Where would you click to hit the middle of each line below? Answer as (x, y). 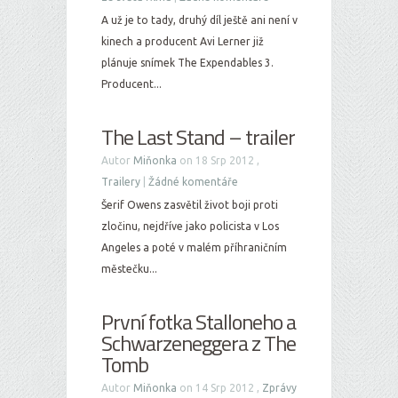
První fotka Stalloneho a (199, 322)
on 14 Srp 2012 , (219, 388)
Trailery (121, 182)
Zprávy (279, 388)
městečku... (129, 269)
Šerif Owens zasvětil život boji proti (190, 205)
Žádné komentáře (193, 182)
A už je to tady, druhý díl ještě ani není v (199, 20)
